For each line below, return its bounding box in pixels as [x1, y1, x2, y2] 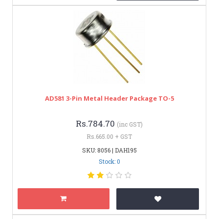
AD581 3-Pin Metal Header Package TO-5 [44, 93, 174, 103]
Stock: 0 [98, 157, 120, 165]
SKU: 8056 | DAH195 [82, 146, 137, 154]
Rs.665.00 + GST [87, 132, 132, 140]
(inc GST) [117, 120, 143, 128]
